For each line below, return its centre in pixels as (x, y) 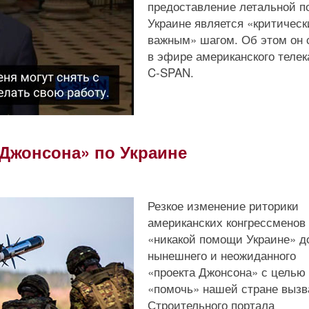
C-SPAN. (171, 72)
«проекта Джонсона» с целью (227, 271)
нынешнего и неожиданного (222, 255)
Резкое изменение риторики (223, 205)
